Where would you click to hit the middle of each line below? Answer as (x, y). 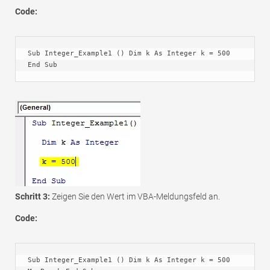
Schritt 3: (33, 196)
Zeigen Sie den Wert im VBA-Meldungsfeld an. (135, 196)
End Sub (42, 64)
